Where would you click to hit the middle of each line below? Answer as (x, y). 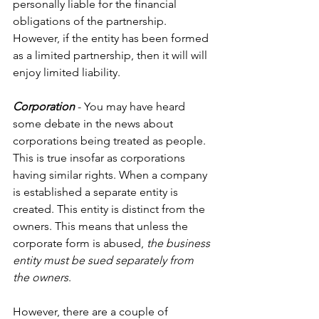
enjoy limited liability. (67, 73)
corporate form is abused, (80, 244)
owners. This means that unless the (102, 226)
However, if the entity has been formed (112, 38)
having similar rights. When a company (111, 175)
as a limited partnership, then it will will (111, 56)
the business (180, 244)
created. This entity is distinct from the (110, 209)
